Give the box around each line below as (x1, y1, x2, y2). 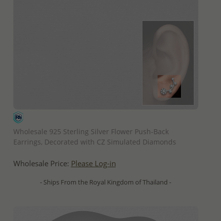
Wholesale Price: (13, 158, 71, 169)
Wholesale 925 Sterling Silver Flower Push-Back (13, 126, 169, 136)
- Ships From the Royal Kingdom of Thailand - (40, 177, 171, 186)
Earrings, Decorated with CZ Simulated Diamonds (13, 137, 176, 147)
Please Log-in (71, 158, 116, 169)
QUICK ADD (89, 113, 122, 122)
